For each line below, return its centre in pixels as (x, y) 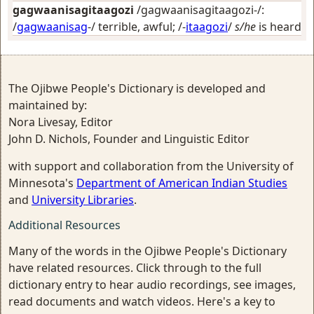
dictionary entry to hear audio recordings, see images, (152, 285)
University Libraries (83, 200)
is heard (279, 27)
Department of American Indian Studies (182, 183)
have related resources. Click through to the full (135, 268)
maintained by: (48, 105)
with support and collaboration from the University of (151, 166)
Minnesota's (42, 183)
